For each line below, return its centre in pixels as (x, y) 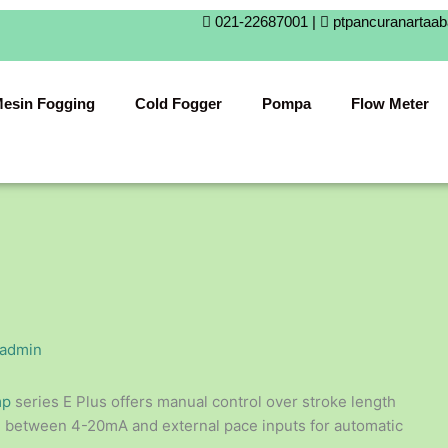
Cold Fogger (178, 104)
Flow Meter (390, 104)
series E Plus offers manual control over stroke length (203, 402)
